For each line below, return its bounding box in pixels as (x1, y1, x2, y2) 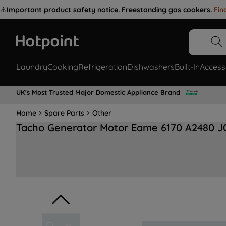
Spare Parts (44, 108, 84, 118)
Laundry (16, 62, 47, 72)
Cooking (47, 62, 78, 72)
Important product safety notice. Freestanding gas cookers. (7, 5, 212, 14)
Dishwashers (127, 62, 175, 72)
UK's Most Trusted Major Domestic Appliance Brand (16, 88, 180, 96)
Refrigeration (78, 62, 127, 72)
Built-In (175, 62, 200, 72)
